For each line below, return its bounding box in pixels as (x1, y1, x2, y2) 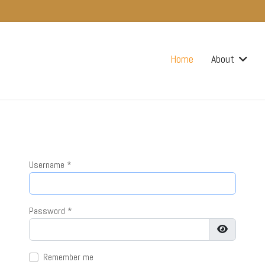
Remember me (43, 251, 93, 263)
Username (29, 159, 64, 171)
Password (29, 205, 65, 217)
